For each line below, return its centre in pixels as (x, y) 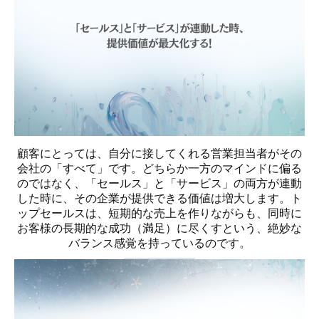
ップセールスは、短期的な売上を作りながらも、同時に (159, 213)
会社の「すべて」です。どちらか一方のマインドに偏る (159, 168)
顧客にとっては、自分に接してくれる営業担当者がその (159, 153)
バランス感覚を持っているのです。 (159, 243)
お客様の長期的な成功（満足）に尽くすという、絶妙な (159, 228)
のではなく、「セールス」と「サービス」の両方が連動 (159, 183)
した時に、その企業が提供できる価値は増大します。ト (159, 198)
